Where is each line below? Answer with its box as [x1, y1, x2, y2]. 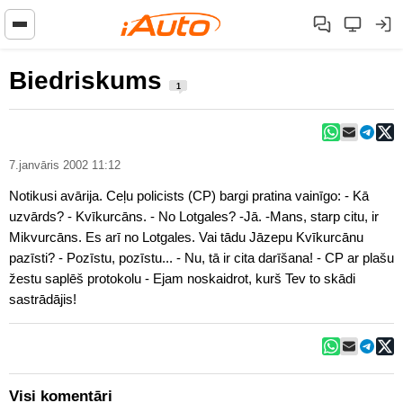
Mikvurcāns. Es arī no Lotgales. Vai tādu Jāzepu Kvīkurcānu [9, 229, 363, 245]
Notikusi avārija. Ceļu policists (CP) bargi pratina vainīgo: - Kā [9, 188, 345, 203]
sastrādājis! [9, 291, 76, 307]
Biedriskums [9, 67, 169, 94]
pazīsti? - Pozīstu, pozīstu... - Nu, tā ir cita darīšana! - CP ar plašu [9, 250, 58, 265]
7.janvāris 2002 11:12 [9, 159, 121, 172]
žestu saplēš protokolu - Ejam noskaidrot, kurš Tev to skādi [9, 271, 355, 286]
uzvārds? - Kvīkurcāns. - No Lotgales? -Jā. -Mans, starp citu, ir [9, 209, 67, 224]
